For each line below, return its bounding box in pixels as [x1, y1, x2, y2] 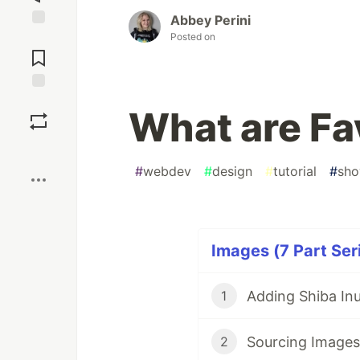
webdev [143, 163, 191, 180]
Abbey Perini [170, 12, 251, 29]
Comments [10, 44, 67, 59]
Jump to [17, 31, 60, 45]
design [212, 163, 252, 180]
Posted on [170, 31, 215, 43]
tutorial [273, 163, 317, 180]
